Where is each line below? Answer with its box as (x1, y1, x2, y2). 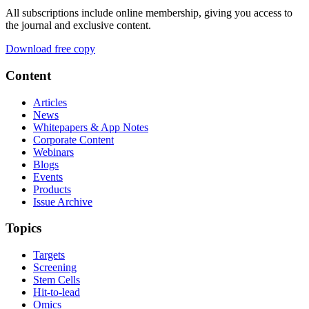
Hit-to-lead (33, 286, 80, 299)
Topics (6, 221, 41, 236)
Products (33, 183, 71, 195)
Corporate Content (33, 133, 114, 146)
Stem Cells (33, 274, 80, 286)
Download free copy (6, 43, 95, 55)
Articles (33, 96, 67, 108)
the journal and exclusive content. (6, 19, 151, 32)
